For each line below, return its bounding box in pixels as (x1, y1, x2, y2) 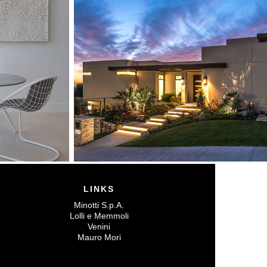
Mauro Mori (77, 232, 121, 242)
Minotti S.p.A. (74, 200, 124, 210)
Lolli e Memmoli (69, 210, 129, 221)
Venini (88, 221, 110, 231)
